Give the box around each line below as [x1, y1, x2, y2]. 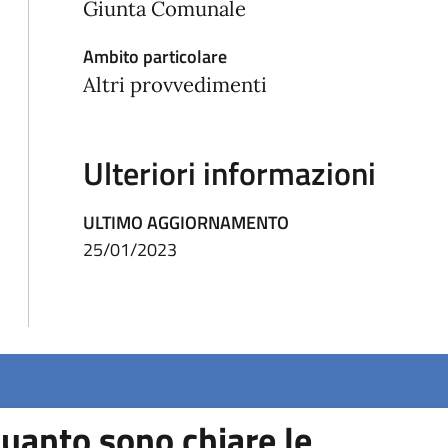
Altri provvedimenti [83, 72, 268, 98]
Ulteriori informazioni [83, 149, 377, 198]
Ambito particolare [83, 43, 228, 70]
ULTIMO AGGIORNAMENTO [83, 209, 290, 237]
